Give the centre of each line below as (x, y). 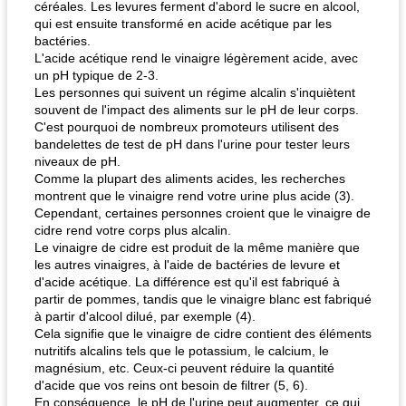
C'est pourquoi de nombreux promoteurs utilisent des (187, 127)
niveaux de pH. (77, 161)
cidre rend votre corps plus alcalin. (133, 230)
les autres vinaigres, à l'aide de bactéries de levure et (187, 265)
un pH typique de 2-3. (97, 75)
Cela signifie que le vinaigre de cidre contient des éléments (203, 333)
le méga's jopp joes (266, 78)
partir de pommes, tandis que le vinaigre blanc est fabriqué (203, 299)
